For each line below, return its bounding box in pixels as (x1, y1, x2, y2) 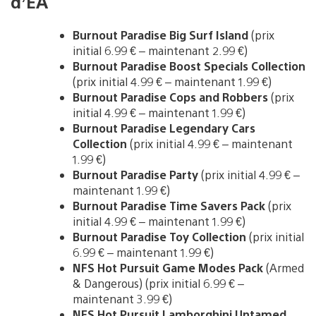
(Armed (266, 260, 304, 276)
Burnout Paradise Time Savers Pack (73, 198, 265, 214)
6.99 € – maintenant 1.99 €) (73, 245, 214, 260)
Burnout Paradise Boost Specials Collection (73, 59, 305, 74)
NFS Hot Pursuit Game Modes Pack (73, 260, 266, 276)
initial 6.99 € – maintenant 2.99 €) (73, 43, 248, 59)
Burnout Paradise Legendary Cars (73, 121, 255, 136)
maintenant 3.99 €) (73, 291, 172, 307)
